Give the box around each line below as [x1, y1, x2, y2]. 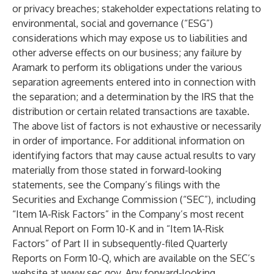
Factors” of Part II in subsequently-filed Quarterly [12, 237, 228, 250]
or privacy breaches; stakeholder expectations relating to [12, 2, 261, 15]
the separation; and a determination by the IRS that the [12, 91, 254, 103]
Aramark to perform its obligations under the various [12, 61, 242, 73]
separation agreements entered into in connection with [12, 76, 256, 88]
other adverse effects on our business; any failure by [12, 46, 242, 59]
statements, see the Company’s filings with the [12, 179, 220, 191]
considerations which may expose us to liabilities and [12, 32, 247, 44]
